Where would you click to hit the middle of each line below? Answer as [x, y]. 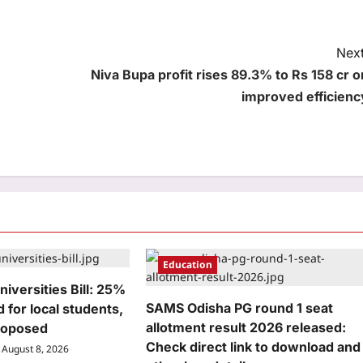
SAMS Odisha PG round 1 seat [240, 307]
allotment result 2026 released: [246, 327]
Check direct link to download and [254, 346]
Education [188, 264]
